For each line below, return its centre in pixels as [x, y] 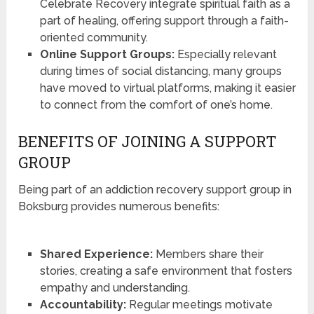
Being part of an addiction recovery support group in [155, 190]
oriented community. [94, 38]
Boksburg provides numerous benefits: [119, 207]
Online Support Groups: [107, 55]
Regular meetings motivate [199, 305]
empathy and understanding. [115, 288]
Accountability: [83, 305]
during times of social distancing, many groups [161, 71]
